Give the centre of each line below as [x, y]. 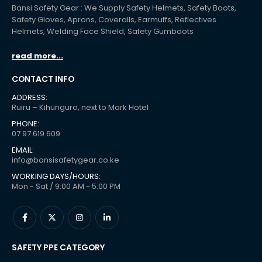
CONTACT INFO [43, 79]
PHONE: [25, 124]
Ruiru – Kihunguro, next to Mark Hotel [80, 108]
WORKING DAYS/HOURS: [56, 177]
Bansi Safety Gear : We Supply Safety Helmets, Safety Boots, [124, 8]
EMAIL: [23, 150]
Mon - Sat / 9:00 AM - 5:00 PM [66, 187]
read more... [37, 56]
